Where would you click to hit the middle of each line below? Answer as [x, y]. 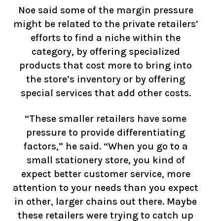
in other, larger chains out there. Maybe [106, 202]
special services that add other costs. [106, 93]
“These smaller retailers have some [106, 119]
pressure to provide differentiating [106, 132]
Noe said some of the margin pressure [106, 10]
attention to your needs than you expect [106, 188]
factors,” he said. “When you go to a [106, 146]
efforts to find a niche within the [106, 38]
